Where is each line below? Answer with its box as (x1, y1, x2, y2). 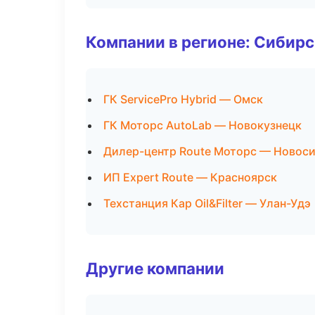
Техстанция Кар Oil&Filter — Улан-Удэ (103, 196, 311, 210)
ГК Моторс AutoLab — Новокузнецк (103, 118, 302, 132)
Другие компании (86, 259, 224, 278)
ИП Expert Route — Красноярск (103, 170, 277, 184)
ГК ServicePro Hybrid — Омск (103, 92, 263, 106)
